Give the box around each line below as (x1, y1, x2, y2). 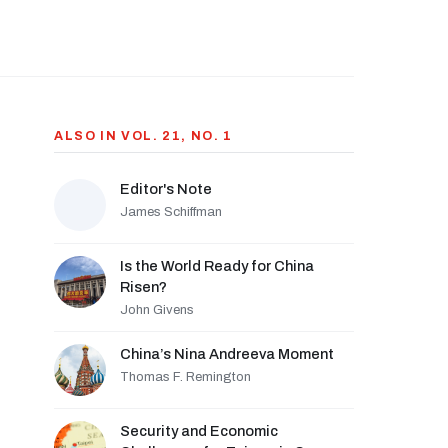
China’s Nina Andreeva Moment (120, 346, 334, 362)
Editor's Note (120, 181, 212, 197)
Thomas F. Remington (120, 370, 251, 384)
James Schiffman (120, 205, 222, 219)
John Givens (120, 303, 194, 317)
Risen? (120, 279, 167, 295)
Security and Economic (120, 423, 278, 439)
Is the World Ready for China (120, 258, 314, 274)
